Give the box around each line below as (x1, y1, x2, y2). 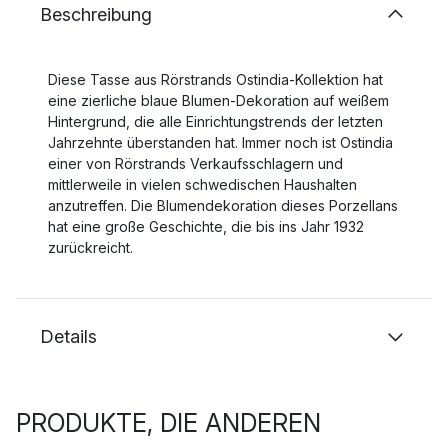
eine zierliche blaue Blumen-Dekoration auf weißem (48, 92, 389, 109)
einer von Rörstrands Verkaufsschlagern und (48, 155, 343, 172)
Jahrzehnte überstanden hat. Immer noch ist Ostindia (48, 134, 393, 151)
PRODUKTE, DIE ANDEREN (16, 408, 321, 438)
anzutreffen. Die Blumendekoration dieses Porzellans (48, 197, 398, 214)
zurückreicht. (48, 239, 133, 256)
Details (40, 326, 97, 347)
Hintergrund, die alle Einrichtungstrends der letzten (48, 113, 383, 130)
